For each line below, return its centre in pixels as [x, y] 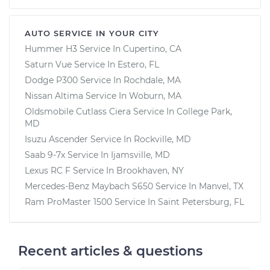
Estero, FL [138, 64]
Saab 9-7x [45, 155]
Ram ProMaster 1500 [68, 202]
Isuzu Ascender [56, 139]
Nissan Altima [54, 96]
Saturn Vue [48, 64]
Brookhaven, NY [150, 170]
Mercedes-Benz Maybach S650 [89, 186]
